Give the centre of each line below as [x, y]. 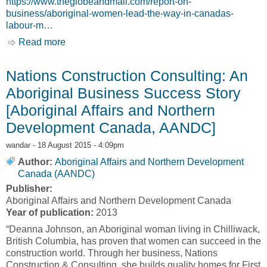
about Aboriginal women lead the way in [150, 42]
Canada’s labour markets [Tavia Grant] [146, 54]
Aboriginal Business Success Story [123, 93]
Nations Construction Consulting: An [127, 75]
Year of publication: [51, 212]
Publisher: [30, 188]
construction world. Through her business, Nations [112, 253]
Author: [35, 162]
